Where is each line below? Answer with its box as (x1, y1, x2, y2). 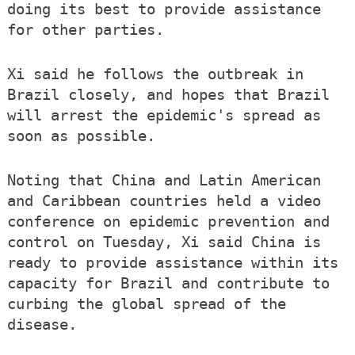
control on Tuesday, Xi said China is (6, 234, 321, 251)
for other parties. (6, 21, 164, 39)
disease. (6, 316, 77, 334)
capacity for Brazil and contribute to (6, 275, 330, 292)
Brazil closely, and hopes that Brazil (6, 86, 330, 104)
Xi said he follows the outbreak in (6, 66, 303, 83)
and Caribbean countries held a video (6, 193, 321, 210)
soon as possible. (6, 128, 155, 145)
